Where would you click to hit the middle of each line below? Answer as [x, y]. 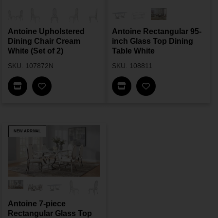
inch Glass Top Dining [153, 41]
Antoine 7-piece [37, 204]
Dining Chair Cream [44, 41]
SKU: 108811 [132, 66]
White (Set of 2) [36, 51]
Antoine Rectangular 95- [157, 32]
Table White [133, 51]
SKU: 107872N [31, 66]
